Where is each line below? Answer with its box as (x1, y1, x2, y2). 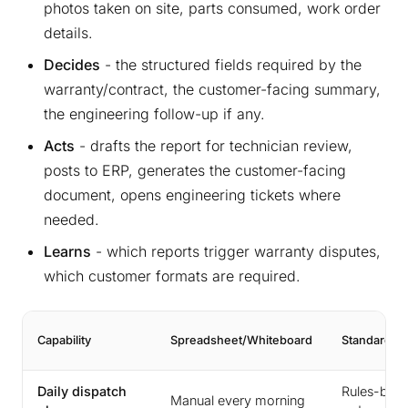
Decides (44, 56, 100, 75)
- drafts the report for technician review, (75, 137, 352, 156)
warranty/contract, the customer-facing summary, (44, 80, 381, 99)
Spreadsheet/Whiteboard (170, 333, 312, 348)
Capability (37, 333, 91, 348)
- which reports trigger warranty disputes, (91, 242, 381, 261)
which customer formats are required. (44, 267, 301, 286)
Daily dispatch (37, 383, 127, 400)
